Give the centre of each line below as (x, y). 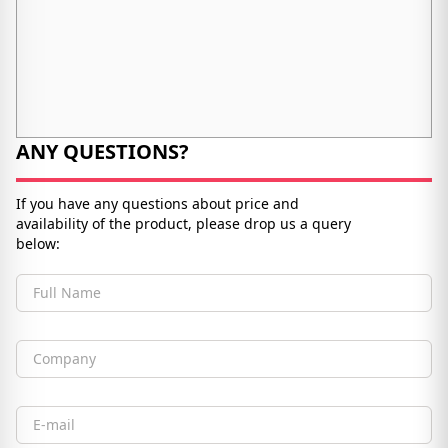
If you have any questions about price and (157, 203)
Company (63, 367)
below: (38, 243)
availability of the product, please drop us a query (183, 223)
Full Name (66, 301)
